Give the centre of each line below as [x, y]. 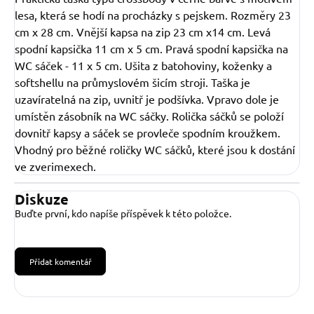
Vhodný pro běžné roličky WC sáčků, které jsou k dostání [155, 149]
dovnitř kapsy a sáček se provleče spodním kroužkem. [148, 132]
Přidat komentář [60, 261]
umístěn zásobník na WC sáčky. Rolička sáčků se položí [149, 116]
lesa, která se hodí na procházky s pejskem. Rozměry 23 [153, 15]
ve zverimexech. [55, 166]
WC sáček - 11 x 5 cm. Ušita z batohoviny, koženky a [143, 65]
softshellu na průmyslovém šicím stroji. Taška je [132, 82]
